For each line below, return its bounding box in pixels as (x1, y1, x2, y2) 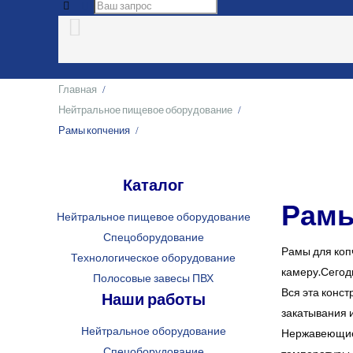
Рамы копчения (58, 124, 131, 136)
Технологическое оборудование (71, 250, 236, 264)
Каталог (123, 174, 184, 194)
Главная (58, 83, 98, 95)
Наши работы (101, 288, 206, 308)
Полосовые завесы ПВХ (93, 270, 214, 284)
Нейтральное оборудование (80, 323, 226, 337)
